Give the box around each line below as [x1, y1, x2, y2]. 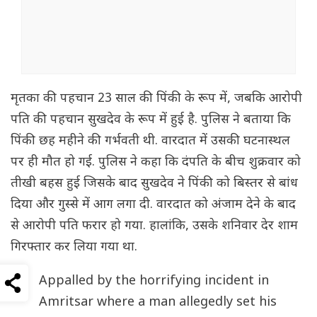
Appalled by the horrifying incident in [39, 273, 269, 290]
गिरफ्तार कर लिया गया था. [11, 239, 137, 256]
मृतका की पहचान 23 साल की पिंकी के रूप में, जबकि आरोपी [11, 91, 302, 108]
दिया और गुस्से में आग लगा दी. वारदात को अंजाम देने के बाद [11, 197, 296, 214]
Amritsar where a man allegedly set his [39, 294, 277, 311]
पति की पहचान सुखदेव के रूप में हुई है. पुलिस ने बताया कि [11, 112, 291, 129]
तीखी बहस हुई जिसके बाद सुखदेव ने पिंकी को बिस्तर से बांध [11, 175, 298, 192]
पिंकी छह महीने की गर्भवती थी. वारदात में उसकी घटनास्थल [11, 133, 290, 150]
